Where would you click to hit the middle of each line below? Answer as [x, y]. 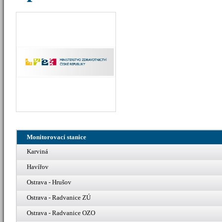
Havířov [38, 166]
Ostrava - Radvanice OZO [61, 213]
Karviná [37, 151]
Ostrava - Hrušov [49, 182]
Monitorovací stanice [56, 137]
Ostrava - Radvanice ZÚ [59, 197]
